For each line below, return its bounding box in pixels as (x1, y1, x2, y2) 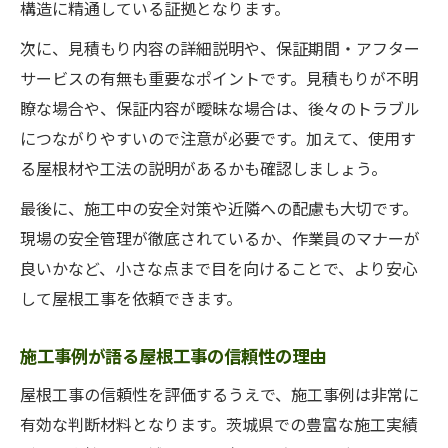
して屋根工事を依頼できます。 (20, 286, 242, 310)
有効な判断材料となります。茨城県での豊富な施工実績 (20, 412, 418, 436)
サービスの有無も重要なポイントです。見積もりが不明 (20, 66, 418, 90)
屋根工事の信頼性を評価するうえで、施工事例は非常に (20, 382, 419, 406)
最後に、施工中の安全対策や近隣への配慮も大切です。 (20, 196, 418, 220)
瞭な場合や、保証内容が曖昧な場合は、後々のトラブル (20, 96, 420, 120)
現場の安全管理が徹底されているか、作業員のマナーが (20, 226, 420, 250)
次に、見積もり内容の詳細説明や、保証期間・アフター (20, 36, 420, 60)
